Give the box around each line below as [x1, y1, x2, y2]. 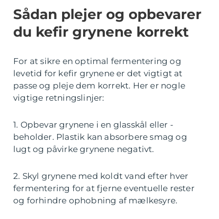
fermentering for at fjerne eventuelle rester [13, 183, 195, 194]
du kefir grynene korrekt [13, 23, 189, 41]
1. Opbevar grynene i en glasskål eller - [13, 120, 174, 130]
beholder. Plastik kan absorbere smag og [13, 132, 187, 142]
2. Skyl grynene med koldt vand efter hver [13, 171, 189, 181]
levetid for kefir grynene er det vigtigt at [13, 68, 183, 79]
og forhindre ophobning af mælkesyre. [13, 196, 178, 206]
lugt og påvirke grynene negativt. [13, 144, 154, 154]
